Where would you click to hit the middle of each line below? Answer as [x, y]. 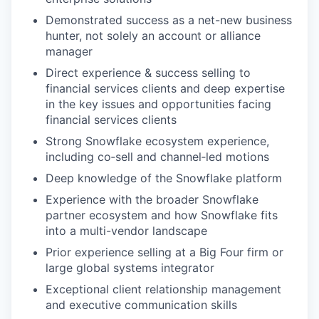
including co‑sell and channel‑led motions [157, 157]
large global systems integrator [130, 268]
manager [69, 52]
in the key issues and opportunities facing [158, 104]
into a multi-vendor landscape [126, 231]
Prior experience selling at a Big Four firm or [164, 252]
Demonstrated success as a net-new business [169, 20]
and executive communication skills [141, 305]
